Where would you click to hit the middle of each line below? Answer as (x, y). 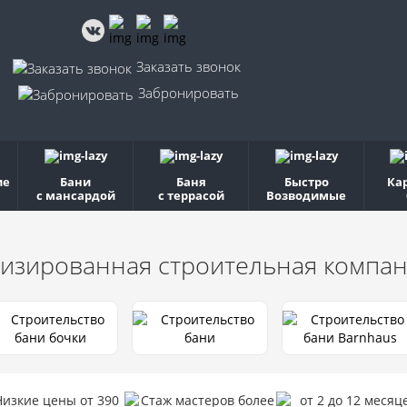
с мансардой (75, 195)
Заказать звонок (188, 66)
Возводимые (307, 195)
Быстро (306, 182)
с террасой (191, 195)
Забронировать (188, 93)
